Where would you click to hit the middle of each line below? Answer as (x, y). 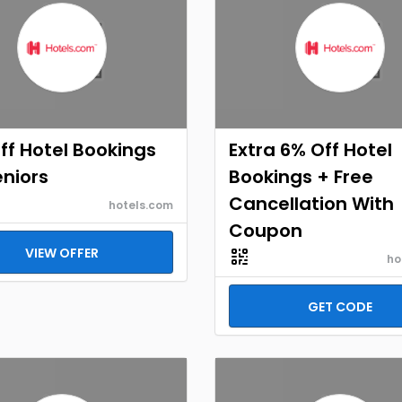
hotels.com (141, 205)
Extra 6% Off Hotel (310, 150)
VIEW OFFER (62, 253)
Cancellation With (311, 204)
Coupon (266, 231)
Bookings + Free (301, 177)
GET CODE (340, 307)
